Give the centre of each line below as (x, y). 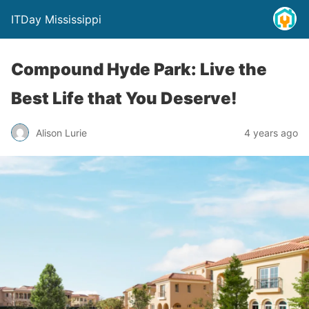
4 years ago (271, 132)
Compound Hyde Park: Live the (139, 69)
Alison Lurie (61, 132)
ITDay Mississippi (56, 19)
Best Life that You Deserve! (124, 98)
